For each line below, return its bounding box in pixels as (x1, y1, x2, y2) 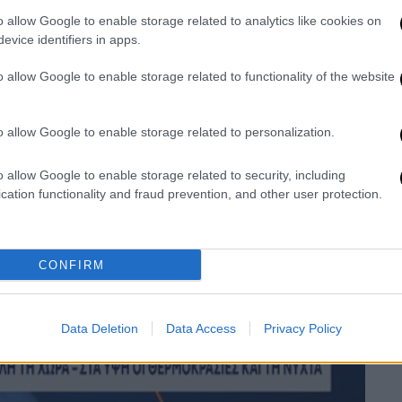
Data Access (165, 321, 236, 336)
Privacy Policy (263, 321, 342, 336)
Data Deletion (60, 321, 138, 336)
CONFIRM (38, 258, 105, 272)
